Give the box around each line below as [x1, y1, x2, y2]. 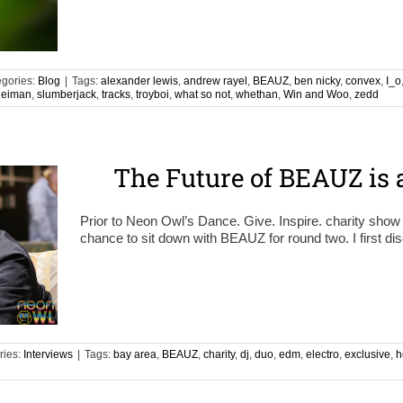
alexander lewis [101, 75, 178, 87]
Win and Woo [283, 88, 349, 101]
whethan [236, 88, 278, 101]
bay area [113, 348, 157, 362]
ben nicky [294, 75, 340, 87]
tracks [102, 88, 130, 101]
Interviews [23, 348, 73, 362]
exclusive [345, 348, 390, 362]
